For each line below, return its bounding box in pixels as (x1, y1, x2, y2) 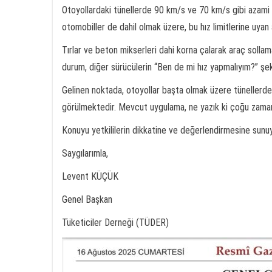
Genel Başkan (62, 194, 112, 205)
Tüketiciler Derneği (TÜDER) (62, 217, 169, 228)
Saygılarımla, (62, 148, 108, 159)
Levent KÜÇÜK (62, 171, 118, 182)
